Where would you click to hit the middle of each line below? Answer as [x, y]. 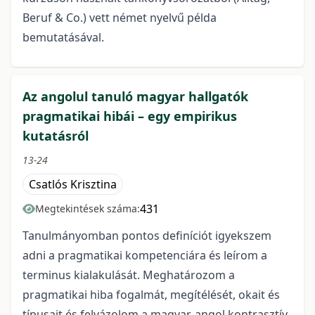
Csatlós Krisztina [73, 185]
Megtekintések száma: [88, 209]
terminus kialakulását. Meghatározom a [129, 275]
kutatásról [56, 136]
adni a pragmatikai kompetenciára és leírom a [145, 256]
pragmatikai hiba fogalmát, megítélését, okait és [151, 295]
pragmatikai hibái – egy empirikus [130, 116]
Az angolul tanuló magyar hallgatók [135, 97]
